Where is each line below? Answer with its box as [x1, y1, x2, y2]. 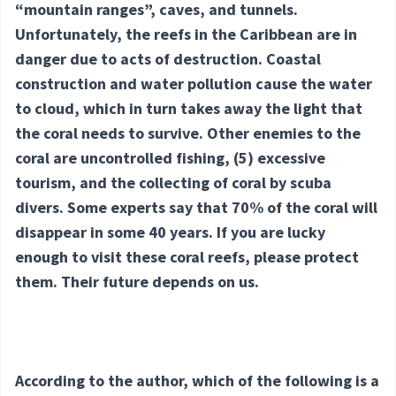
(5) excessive [233, 148, 325, 169]
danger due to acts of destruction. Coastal [15, 49, 321, 70]
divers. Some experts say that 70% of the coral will [15, 197, 377, 218]
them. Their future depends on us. [15, 271, 259, 293]
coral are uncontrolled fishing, [15, 148, 233, 169]
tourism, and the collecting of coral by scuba [15, 172, 331, 194]
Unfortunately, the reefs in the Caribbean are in [15, 24, 357, 45]
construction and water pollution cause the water [15, 73, 372, 95]
